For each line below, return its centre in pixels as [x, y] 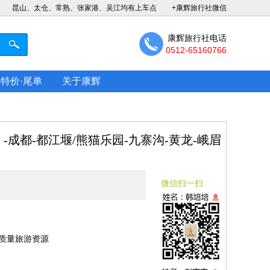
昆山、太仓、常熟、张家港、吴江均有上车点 [84, 8]
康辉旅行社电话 [197, 38]
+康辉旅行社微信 [199, 8]
